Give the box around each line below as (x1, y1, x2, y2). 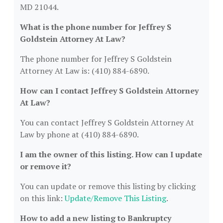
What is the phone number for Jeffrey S (20, 21, 171, 32)
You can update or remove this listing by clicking (20, 181, 196, 192)
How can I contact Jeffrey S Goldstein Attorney (20, 85, 199, 96)
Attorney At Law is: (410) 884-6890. (20, 65, 149, 76)
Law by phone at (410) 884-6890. (20, 129, 139, 140)
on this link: (20, 193, 65, 204)
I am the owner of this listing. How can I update (20, 149, 202, 160)
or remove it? (20, 161, 71, 172)
